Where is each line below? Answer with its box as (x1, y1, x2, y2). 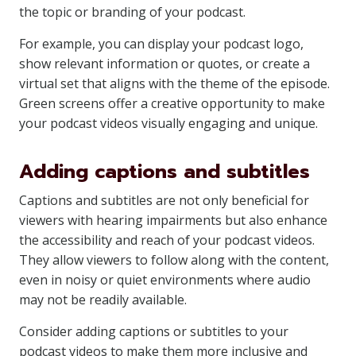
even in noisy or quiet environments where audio (19, 271, 311, 288)
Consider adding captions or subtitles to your (19, 323, 288, 340)
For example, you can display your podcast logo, (19, 35, 304, 52)
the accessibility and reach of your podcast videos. (19, 231, 315, 249)
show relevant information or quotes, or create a (19, 55, 310, 72)
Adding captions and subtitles (19, 157, 310, 186)
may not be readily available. (19, 291, 187, 308)
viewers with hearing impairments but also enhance (19, 211, 327, 229)
